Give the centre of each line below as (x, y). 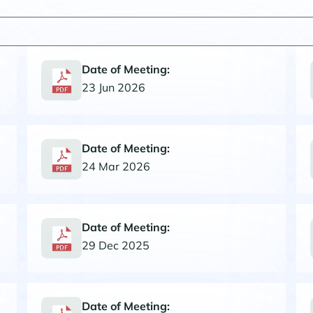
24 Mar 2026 (116, 166)
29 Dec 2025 (116, 245)
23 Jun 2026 (114, 87)
